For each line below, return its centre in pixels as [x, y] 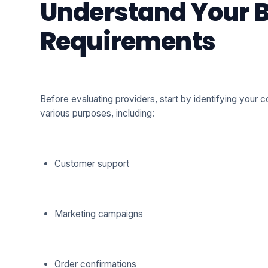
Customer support [92, 164]
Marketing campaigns [98, 214]
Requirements [127, 42]
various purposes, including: [97, 114]
